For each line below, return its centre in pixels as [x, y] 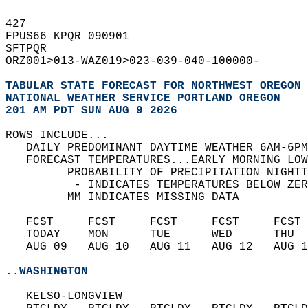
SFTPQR [33, 49]
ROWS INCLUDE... [64, 135]
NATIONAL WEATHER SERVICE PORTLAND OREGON [143, 98]
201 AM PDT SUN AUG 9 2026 [91, 111]
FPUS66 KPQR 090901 [74, 36]
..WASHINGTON [47, 272]
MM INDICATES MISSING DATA [129, 197]
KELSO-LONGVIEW [71, 296]
